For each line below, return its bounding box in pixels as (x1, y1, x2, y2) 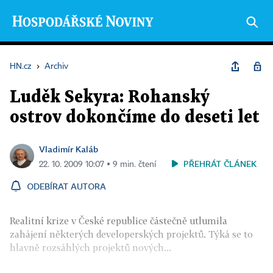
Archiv (44, 62, 68, 71)
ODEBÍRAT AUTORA (27, 181, 106, 191)
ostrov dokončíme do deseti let (10, 110, 260, 126)
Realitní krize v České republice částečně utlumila (10, 215, 227, 226)
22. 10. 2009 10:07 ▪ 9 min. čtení (39, 160, 156, 169)
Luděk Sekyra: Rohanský (10, 90, 210, 105)
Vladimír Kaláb (39, 144, 98, 154)
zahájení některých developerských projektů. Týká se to (10, 229, 253, 239)
